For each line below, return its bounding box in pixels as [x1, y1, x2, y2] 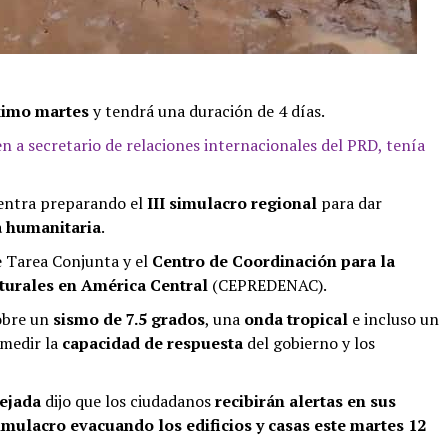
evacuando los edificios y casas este [70, 413, 346, 436]
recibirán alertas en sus [215, 389, 396, 412]
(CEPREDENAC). [208, 273, 327, 296]
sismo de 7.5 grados [53, 307, 205, 330]
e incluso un [348, 307, 439, 330]
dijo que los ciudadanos [41, 389, 215, 412]
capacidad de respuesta [62, 331, 243, 354]
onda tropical [244, 307, 348, 330]
